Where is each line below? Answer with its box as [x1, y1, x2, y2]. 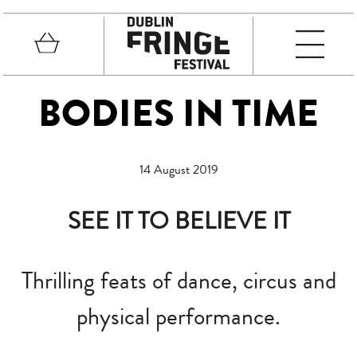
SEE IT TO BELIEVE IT [67, 204, 290, 238]
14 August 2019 [139, 160, 218, 179]
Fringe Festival [104, 75, 175, 94]
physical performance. [76, 300, 280, 334]
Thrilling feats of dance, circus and [21, 264, 336, 298]
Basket [60, 33, 93, 52]
